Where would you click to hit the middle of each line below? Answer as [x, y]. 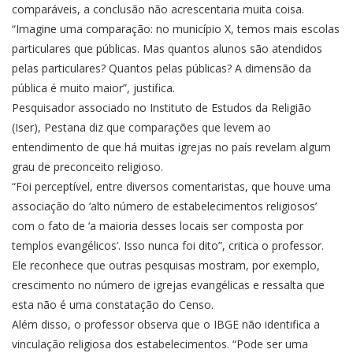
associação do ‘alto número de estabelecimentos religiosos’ [164, 206]
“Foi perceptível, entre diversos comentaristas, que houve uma [171, 186]
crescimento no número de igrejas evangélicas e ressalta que [168, 285]
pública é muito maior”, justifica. [93, 88]
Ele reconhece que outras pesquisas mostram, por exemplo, [166, 265]
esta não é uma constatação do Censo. [113, 305]
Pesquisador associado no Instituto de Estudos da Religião [162, 108]
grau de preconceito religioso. [87, 167]
